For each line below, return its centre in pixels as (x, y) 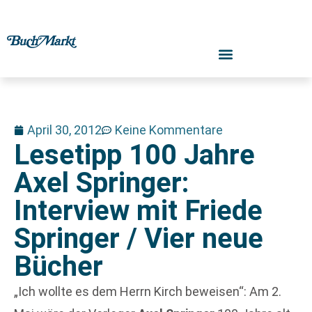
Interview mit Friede (138, 211)
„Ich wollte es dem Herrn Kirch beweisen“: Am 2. (148, 291)
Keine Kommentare (169, 130)
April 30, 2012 (64, 130)
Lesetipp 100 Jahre (134, 155)
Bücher (58, 266)
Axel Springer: (101, 183)
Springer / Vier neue (139, 239)
